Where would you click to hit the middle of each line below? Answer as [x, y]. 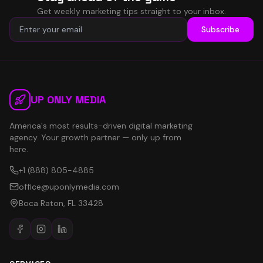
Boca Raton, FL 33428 [61, 203]
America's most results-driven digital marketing [101, 126]
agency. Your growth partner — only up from [95, 137]
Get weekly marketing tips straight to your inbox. [131, 11]
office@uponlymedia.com [69, 187]
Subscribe [220, 29]
